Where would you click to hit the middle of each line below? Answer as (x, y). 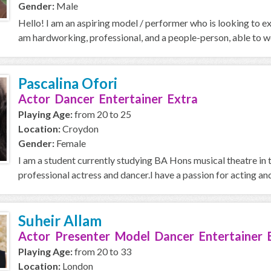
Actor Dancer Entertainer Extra (108, 99)
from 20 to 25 (102, 114)
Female (70, 143)
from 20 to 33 (102, 251)
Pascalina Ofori (68, 83)
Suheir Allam (60, 220)
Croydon (80, 129)
